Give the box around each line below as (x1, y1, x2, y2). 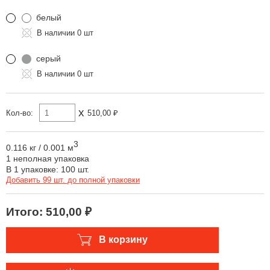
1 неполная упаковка (6, 153, 89, 163)
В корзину (99, 234, 148, 245)
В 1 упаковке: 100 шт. (6, 164, 89, 174)
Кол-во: (6, 108, 33, 118)
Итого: (6, 205, 46, 218)
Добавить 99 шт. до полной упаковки (6, 175, 140, 184)
